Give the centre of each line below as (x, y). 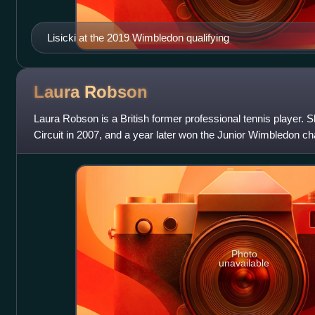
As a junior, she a (73, 151)
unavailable (244, 263)
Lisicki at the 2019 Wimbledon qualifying (138, 38)
